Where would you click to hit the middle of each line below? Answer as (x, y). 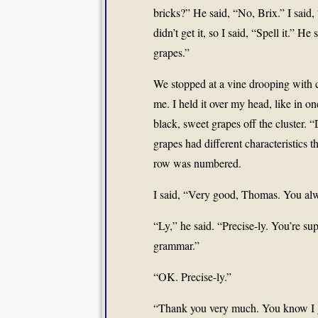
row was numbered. (197, 163)
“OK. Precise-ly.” (192, 276)
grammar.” (176, 245)
